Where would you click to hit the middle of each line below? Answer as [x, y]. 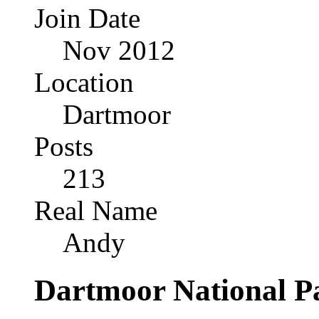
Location [84, 83]
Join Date [87, 19]
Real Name [96, 211]
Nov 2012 [119, 51]
